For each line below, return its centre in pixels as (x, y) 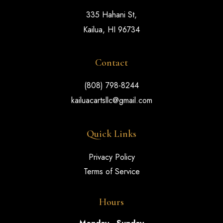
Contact (111, 62)
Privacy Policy (111, 157)
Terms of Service (111, 171)
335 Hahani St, (111, 14)
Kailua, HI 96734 (111, 29)
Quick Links (111, 134)
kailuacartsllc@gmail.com (111, 100)
